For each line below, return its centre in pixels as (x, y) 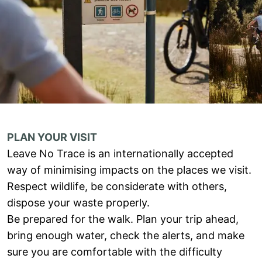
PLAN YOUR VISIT (52, 137)
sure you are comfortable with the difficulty (115, 252)
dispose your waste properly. (78, 203)
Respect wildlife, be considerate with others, (117, 186)
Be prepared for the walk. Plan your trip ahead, (123, 219)
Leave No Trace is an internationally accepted (120, 154)
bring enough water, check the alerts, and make (126, 235)
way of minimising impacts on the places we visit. (129, 170)
